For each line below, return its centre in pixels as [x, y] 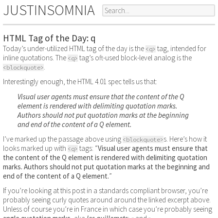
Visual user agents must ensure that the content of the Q [101, 96]
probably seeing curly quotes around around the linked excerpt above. [107, 200]
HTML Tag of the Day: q [49, 38]
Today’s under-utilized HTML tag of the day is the [74, 48]
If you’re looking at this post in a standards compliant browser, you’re [105, 191]
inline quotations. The [35, 58]
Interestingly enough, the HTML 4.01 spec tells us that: [80, 82]
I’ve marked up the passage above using [63, 139]
